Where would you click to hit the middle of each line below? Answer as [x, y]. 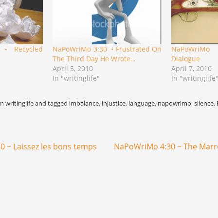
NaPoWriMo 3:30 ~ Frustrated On [107, 49]
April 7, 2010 [192, 68]
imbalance [84, 103]
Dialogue [186, 58]
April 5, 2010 [73, 68]
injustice [114, 103]
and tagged [51, 103]
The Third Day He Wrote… [94, 58]
